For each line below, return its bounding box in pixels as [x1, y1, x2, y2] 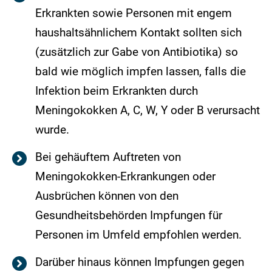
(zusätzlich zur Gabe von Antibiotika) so [35, 44, 238, 59]
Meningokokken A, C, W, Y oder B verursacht [35, 103, 260, 117]
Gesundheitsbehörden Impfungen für [35, 208, 222, 222]
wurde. [35, 122, 69, 137]
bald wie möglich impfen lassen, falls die [35, 64, 246, 78]
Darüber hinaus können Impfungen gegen [35, 254, 244, 269]
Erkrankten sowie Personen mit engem [35, 5, 232, 20]
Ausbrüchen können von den [35, 188, 178, 203]
